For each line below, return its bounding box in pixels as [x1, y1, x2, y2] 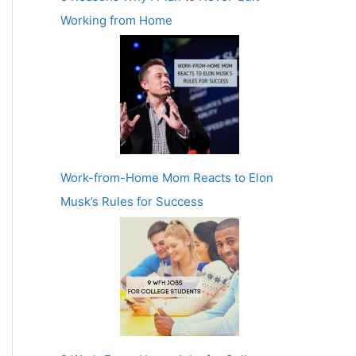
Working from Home [60, 12, 172, 28]
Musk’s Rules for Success [60, 194, 203, 210]
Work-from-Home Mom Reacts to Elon [60, 170, 273, 186]
